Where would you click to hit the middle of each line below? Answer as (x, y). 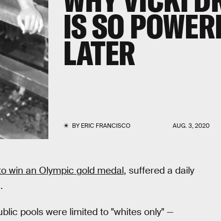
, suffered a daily (159, 170)
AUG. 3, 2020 (191, 126)
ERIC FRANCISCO (105, 126)
